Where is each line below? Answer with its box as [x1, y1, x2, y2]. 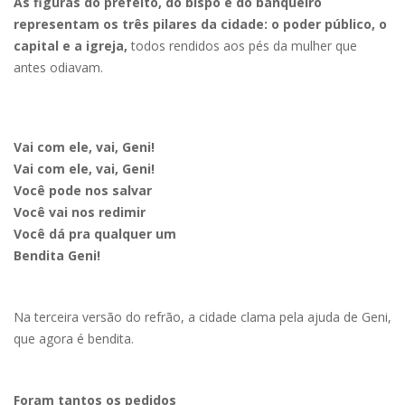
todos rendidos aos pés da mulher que [127, 36, 357, 54]
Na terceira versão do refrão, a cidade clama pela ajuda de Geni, [14, 307, 391, 325]
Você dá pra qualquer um [14, 224, 176, 242]
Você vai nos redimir [14, 202, 146, 221]
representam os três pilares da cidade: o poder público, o [14, 14, 387, 33]
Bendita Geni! [14, 246, 100, 264]
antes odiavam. [14, 58, 103, 76]
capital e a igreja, [14, 36, 127, 54]
